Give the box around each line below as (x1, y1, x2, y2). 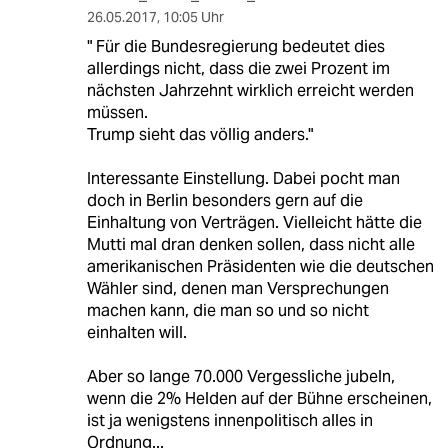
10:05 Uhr (162, 7, 224, 26)
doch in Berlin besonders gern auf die (86, 189, 363, 211)
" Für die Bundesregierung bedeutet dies (86, 35, 385, 57)
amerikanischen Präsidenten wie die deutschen (86, 255, 434, 277)
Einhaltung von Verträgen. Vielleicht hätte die (86, 211, 422, 233)
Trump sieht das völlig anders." (86, 123, 313, 145)
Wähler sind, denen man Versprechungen (86, 277, 389, 299)
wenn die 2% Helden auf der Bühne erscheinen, (86, 387, 432, 409)
